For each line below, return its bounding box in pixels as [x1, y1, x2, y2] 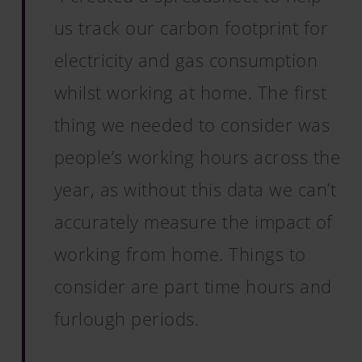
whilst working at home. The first [53, 80, 327, 104]
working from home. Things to [53, 242, 306, 266]
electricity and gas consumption [53, 48, 318, 72]
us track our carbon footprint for [53, 15, 329, 40]
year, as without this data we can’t [53, 177, 337, 201]
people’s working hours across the [53, 145, 341, 169]
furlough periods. [53, 306, 200, 330]
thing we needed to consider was [53, 112, 330, 137]
